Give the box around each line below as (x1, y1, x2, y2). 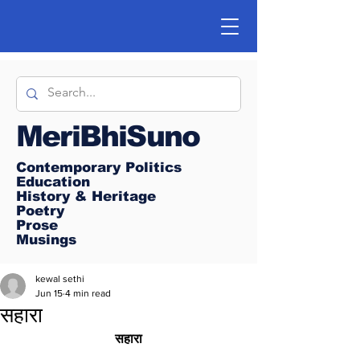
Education (16, 174, 90, 190)
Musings (16, 232, 76, 247)
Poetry (16, 203, 64, 219)
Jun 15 (35, 288, 63, 299)
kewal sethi (35, 273, 84, 284)
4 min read (65, 288, 111, 299)
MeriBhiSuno (16, 120, 200, 153)
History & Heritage (16, 189, 156, 204)
